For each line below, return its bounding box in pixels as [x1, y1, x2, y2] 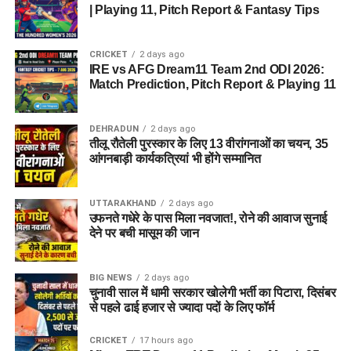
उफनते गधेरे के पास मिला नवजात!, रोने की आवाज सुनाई [89, 212, 327, 226]
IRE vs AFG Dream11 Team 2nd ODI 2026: [89, 63, 324, 77]
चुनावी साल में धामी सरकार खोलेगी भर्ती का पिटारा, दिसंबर [89, 286, 336, 300]
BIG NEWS [89, 273, 132, 284]
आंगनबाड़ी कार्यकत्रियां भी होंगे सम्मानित [89, 152, 261, 166]
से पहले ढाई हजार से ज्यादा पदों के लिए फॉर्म [89, 301, 274, 315]
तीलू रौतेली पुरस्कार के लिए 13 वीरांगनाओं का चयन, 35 [89, 137, 329, 151]
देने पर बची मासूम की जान [89, 226, 199, 241]
